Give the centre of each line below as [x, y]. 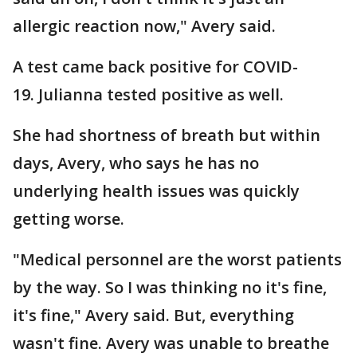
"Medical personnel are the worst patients [177, 259]
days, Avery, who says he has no [136, 163]
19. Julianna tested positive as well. [148, 94]
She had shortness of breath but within [167, 135]
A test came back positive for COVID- [155, 67]
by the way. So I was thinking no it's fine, [170, 287]
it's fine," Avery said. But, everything [153, 315]
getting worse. [69, 219]
